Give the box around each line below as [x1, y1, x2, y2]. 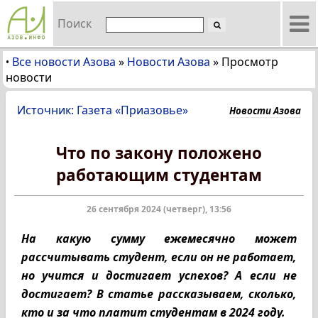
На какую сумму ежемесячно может [21, 231, 297, 246]
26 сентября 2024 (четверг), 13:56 [87, 203, 231, 215]
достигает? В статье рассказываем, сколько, [21, 286, 297, 302]
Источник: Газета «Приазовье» [17, 102, 188, 118]
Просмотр [221, 54, 278, 70]
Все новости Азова [12, 54, 116, 70]
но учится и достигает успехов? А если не [21, 268, 297, 283]
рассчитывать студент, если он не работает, [21, 249, 297, 265]
